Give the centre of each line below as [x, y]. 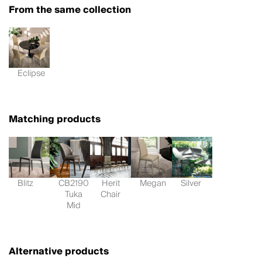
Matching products [55, 120]
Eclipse [31, 74]
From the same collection [70, 10]
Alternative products [59, 252]
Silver [191, 184]
